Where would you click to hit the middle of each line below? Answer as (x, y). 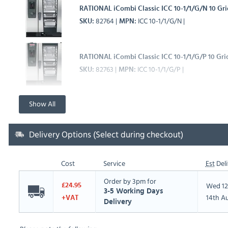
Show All (42, 104)
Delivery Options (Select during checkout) (106, 134)
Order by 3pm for (130, 181)
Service (114, 163)
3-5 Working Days (133, 191)
